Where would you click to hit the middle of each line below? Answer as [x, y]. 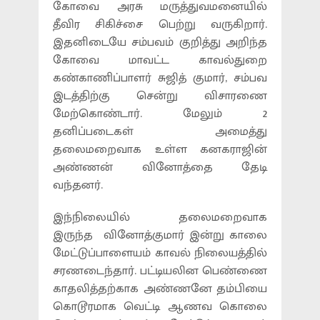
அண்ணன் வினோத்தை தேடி [160, 167]
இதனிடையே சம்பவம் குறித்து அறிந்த [160, 42]
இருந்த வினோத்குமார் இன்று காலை [160, 235]
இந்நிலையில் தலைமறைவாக [160, 217]
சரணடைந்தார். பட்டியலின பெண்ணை [160, 271]
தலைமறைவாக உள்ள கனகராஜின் [160, 149]
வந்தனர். [78, 185]
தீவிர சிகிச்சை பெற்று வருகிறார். [160, 24]
